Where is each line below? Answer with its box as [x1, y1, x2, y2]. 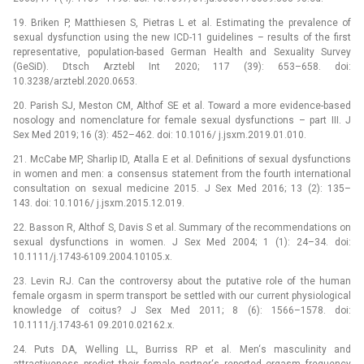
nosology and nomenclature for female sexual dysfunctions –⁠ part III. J [13, 115, 351, 127]
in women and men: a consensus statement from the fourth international [13, 168, 351, 180]
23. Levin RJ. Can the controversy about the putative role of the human [13, 275, 351, 288]
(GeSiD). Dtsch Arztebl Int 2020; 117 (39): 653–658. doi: [13, 61, 351, 73]
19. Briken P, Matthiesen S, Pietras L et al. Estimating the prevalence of [13, 17, 351, 29]
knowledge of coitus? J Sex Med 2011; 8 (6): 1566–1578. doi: [13, 305, 351, 317]
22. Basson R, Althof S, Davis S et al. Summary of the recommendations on [13, 222, 351, 234]
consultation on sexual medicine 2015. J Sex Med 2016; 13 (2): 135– [13, 183, 351, 195]
